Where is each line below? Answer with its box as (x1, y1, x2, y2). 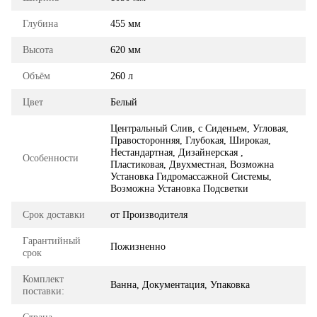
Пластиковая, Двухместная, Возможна (110, 158, 274, 170)
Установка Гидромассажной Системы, (110, 171, 272, 182)
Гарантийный (23, 235, 81, 246)
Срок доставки (23, 209, 85, 220)
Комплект (23, 273, 64, 284)
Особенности (23, 152, 79, 163)
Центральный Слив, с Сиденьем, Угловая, (110, 122, 289, 134)
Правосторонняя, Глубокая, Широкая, (110, 134, 271, 146)
